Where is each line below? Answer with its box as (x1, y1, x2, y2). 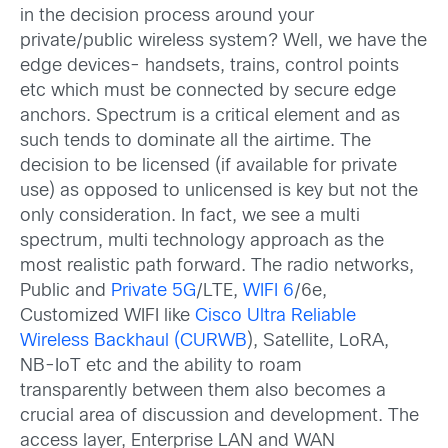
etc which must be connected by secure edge (20, 83, 396, 101)
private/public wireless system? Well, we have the (20, 33, 427, 51)
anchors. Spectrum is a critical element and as (20, 108, 400, 126)
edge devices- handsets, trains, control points (20, 58, 399, 76)
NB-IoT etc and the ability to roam (20, 358, 302, 376)
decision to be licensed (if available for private (20, 158, 397, 176)
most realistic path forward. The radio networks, (20, 258, 414, 276)
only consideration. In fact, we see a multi (20, 208, 360, 226)
